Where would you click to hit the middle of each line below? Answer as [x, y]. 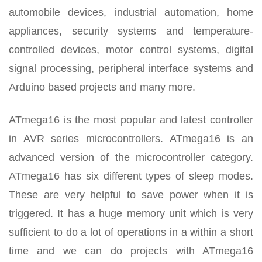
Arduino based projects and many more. [102, 87]
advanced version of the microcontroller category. [131, 158]
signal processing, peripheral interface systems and [131, 69]
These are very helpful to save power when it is [131, 195]
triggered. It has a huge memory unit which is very [131, 214]
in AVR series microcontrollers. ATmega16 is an [131, 139]
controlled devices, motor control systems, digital [131, 50]
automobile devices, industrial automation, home [131, 13]
